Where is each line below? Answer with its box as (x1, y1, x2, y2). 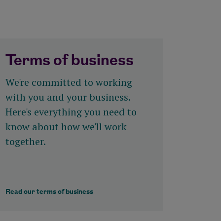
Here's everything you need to (5, 105, 137, 119)
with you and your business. (5, 90, 130, 104)
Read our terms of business (5, 186, 93, 197)
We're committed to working (5, 75, 132, 89)
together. (5, 135, 46, 148)
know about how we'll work (5, 120, 127, 134)
